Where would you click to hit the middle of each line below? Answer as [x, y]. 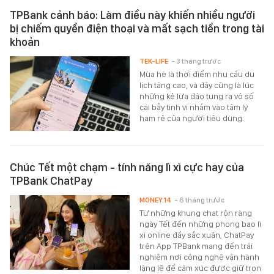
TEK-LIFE [154, 61]
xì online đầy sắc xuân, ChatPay [197, 235]
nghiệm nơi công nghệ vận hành [200, 257]
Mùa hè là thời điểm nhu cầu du [197, 74]
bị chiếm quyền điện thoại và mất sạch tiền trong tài [137, 28]
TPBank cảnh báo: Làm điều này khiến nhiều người [132, 15]
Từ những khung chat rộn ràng [196, 213]
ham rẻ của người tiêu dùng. [192, 118]
